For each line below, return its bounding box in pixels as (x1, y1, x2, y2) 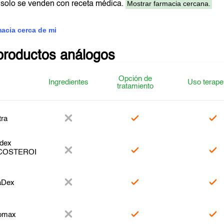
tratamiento (116, 82, 153, 90)
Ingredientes (48, 78, 89, 86)
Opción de (118, 75, 152, 82)
